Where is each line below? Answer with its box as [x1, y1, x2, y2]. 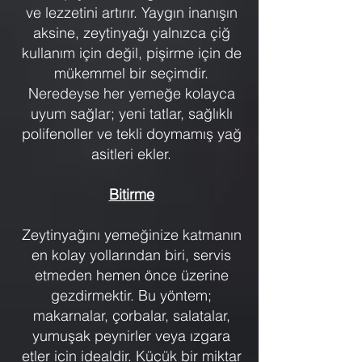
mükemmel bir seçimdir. [54, 63, 208, 82]
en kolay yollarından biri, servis [32, 245, 231, 264]
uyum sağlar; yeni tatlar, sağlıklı [30, 103, 233, 123]
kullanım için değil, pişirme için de [21, 43, 242, 62]
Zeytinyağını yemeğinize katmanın [21, 225, 242, 244]
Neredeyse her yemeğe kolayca [27, 83, 235, 103]
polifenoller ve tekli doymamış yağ [21, 124, 242, 143]
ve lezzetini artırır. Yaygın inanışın [25, 2, 238, 22]
